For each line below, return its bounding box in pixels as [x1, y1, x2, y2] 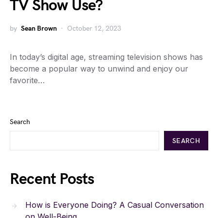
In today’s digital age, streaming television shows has [10, 52, 203, 62]
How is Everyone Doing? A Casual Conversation [25, 200, 204, 210]
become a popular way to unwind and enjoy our [10, 64, 188, 73]
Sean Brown [21, 24, 57, 33]
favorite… [10, 75, 45, 85]
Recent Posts [10, 170, 94, 189]
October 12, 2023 [67, 24, 121, 33]
